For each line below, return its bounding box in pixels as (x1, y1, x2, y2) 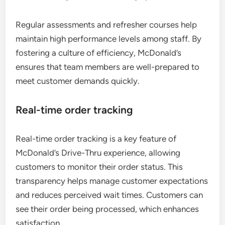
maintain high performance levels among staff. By (16, 34, 202, 44)
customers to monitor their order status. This (16, 162, 183, 172)
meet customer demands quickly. (16, 76, 140, 86)
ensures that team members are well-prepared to (16, 62, 200, 72)
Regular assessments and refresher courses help (16, 20, 197, 30)
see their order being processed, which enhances (16, 204, 199, 214)
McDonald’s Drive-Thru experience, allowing (16, 148, 181, 158)
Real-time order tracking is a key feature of (16, 134, 177, 144)
